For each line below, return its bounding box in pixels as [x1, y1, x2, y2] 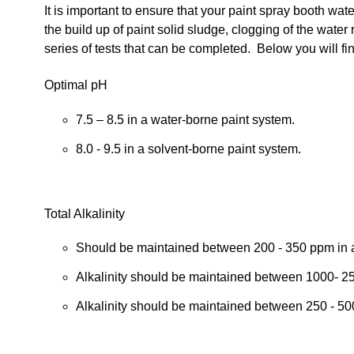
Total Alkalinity [44, 207, 125, 221]
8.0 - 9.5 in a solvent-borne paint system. [76, 141, 301, 156]
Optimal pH [44, 78, 107, 92]
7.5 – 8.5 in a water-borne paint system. [76, 112, 295, 126]
